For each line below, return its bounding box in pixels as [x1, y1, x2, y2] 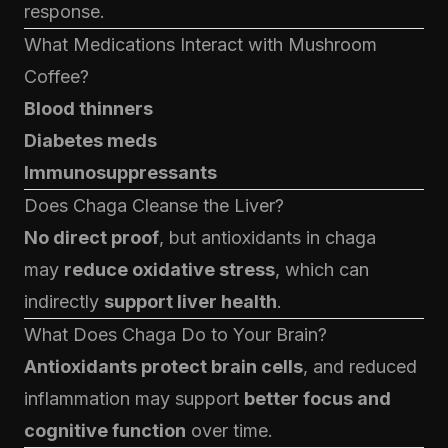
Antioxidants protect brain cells [24, 356, 303, 377]
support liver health [104, 291, 277, 312]
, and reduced [303, 356, 417, 377]
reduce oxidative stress [64, 259, 275, 280]
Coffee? [24, 66, 89, 87]
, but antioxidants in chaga [159, 227, 376, 248]
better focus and [244, 388, 391, 409]
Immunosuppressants [24, 162, 217, 183]
